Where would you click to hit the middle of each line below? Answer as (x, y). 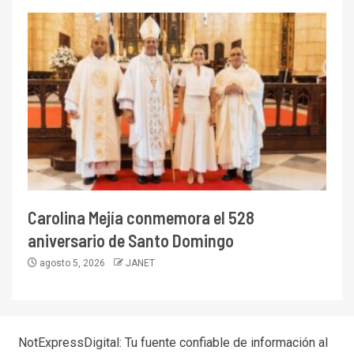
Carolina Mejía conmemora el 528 (141, 217)
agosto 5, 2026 (72, 263)
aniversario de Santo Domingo (131, 240)
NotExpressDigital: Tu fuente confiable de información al (173, 342)
